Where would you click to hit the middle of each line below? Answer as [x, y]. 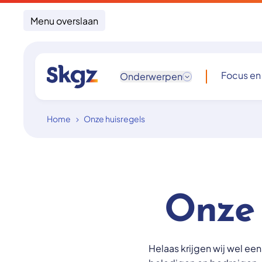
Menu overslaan [64, 20]
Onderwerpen [151, 76]
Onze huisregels [114, 119]
